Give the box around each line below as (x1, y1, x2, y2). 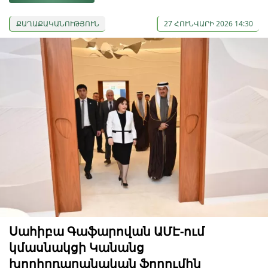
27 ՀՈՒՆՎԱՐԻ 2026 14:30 (164, 18, 253, 29)
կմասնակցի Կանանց (9, 239, 144, 255)
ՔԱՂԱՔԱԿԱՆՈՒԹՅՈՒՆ (16, 18, 99, 29)
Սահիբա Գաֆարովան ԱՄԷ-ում (9, 223, 205, 239)
